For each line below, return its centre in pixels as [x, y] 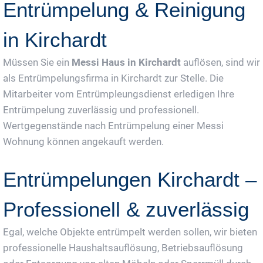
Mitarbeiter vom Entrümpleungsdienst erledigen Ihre [119, 94]
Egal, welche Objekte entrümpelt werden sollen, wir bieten [130, 232]
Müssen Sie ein [37, 62]
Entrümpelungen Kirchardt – [130, 179]
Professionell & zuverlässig [126, 209]
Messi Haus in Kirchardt [126, 62]
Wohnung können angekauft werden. [83, 141]
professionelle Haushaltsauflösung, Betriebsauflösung [123, 247]
